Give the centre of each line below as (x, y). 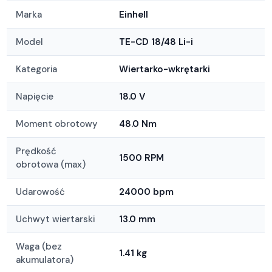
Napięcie (35, 96)
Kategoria (37, 69)
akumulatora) (45, 260)
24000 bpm (147, 192)
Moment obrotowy (57, 124)
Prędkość (36, 151)
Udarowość (41, 192)
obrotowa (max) (51, 164)
